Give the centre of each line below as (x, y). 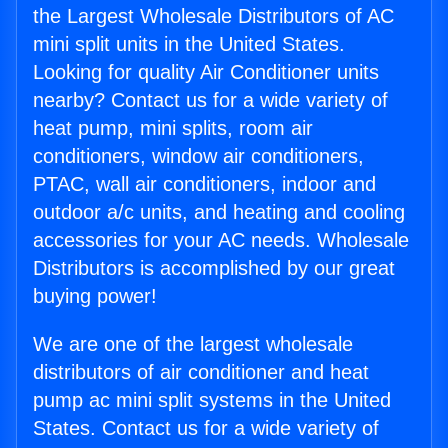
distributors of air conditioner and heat (201, 372)
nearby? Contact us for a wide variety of (210, 100)
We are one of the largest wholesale (193, 344)
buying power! (95, 296)
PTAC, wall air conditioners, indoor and (204, 184)
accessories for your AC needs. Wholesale (221, 240)
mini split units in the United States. (189, 44)
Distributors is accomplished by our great (214, 268)
